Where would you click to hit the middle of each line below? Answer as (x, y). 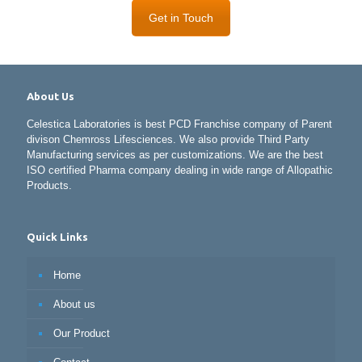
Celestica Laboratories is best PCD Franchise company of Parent (179, 124)
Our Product (82, 333)
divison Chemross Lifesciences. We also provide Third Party (168, 139)
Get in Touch (181, 17)
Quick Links (57, 236)
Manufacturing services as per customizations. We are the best (175, 154)
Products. (49, 185)
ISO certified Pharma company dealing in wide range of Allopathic (180, 170)
